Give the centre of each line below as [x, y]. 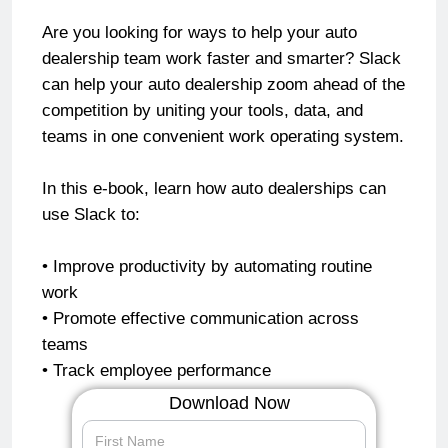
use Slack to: [91, 214]
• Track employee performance [156, 370]
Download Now [229, 402]
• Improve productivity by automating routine [207, 266]
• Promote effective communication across [200, 318]
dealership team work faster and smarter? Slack [221, 58]
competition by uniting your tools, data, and [202, 110]
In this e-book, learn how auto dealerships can [214, 188]
